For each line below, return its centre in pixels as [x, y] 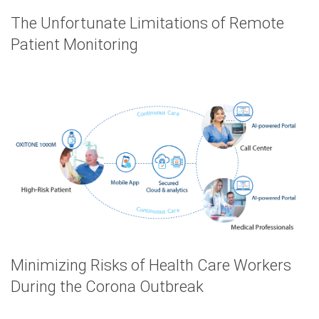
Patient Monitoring [74, 45]
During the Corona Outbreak [107, 287]
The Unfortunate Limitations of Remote [147, 23]
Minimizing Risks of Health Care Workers [151, 266]
